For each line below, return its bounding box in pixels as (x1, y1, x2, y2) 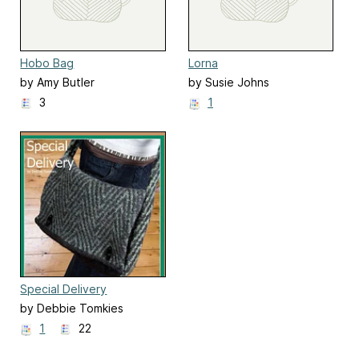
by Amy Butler (20, 75, 95, 90)
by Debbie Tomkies (20, 301, 124, 316)
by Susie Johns (188, 75, 269, 90)
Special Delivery (20, 281, 107, 296)
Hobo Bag (20, 55, 75, 70)
